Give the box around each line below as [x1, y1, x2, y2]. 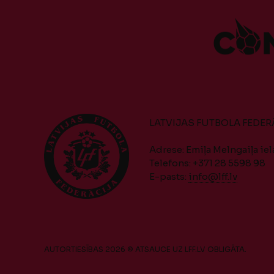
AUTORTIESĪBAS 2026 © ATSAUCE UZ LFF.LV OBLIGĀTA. [44, 245, 246, 254]
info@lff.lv [188, 171, 237, 182]
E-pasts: [149, 171, 188, 182]
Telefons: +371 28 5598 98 [149, 157, 265, 169]
